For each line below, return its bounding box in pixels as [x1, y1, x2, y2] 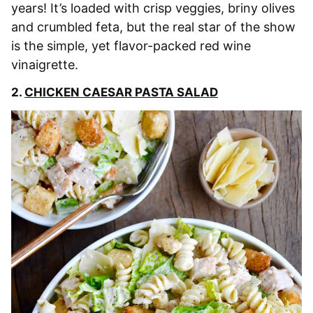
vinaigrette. [11, 57, 78, 73]
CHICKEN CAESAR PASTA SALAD [24, 85, 218, 100]
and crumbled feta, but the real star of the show [11, 20, 296, 35]
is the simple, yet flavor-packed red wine [11, 38, 251, 54]
